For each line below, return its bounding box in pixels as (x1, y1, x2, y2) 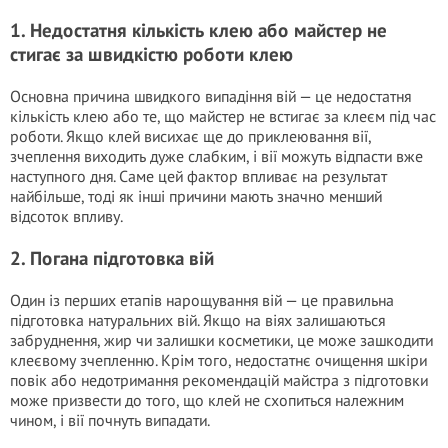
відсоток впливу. (10, 206, 123, 226)
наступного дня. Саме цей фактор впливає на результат (10, 166, 387, 186)
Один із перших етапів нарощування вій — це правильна (10, 290, 394, 310)
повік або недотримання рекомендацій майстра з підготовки (10, 370, 428, 390)
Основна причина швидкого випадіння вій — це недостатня (10, 86, 411, 106)
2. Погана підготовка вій (10, 246, 214, 270)
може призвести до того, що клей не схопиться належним (10, 390, 404, 410)
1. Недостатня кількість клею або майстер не (10, 18, 387, 42)
